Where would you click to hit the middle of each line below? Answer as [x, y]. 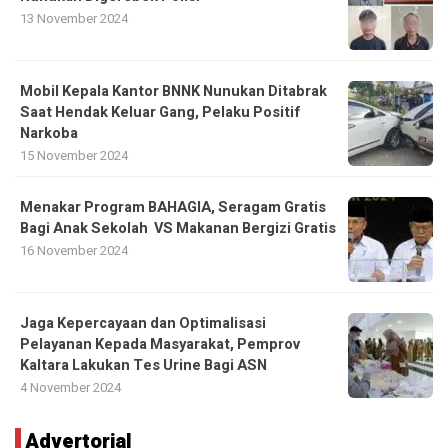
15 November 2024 [74, 156]
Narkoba [49, 134]
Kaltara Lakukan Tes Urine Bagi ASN [143, 366]
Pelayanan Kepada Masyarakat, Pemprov [160, 345]
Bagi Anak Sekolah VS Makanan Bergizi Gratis [178, 229]
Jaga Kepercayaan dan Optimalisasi [143, 324]
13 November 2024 [74, 19]
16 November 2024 [74, 251]
